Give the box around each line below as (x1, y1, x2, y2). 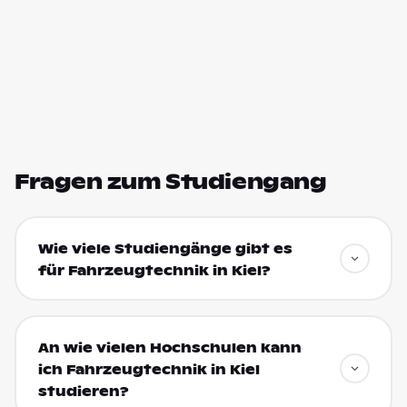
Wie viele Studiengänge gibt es (37, 240, 293, 257)
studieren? (37, 382, 129, 400)
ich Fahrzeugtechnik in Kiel (37, 361, 260, 378)
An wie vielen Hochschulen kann (37, 339, 302, 356)
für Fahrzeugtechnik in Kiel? (37, 262, 271, 279)
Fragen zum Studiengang (15, 169, 327, 194)
